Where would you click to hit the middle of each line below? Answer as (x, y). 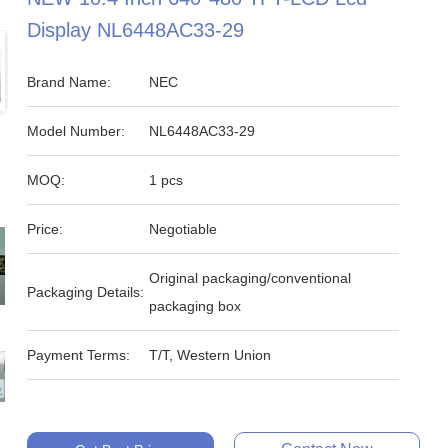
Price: (45, 229)
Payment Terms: (79, 355)
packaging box (195, 306)
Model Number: (76, 131)
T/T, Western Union (210, 355)
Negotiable (183, 229)
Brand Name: (69, 82)
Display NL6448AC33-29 (136, 30)
